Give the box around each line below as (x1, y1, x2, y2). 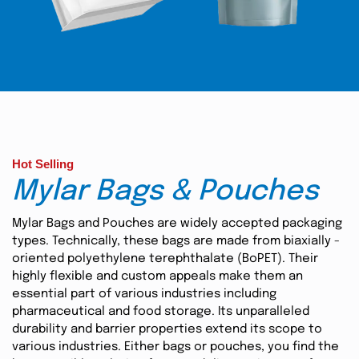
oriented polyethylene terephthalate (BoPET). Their (12, 252, 318, 265)
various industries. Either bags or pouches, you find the (12, 341, 339, 353)
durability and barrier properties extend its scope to (12, 323, 322, 336)
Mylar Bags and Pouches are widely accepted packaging (12, 217, 342, 230)
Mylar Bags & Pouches (12, 177, 319, 206)
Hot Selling (12, 157, 74, 171)
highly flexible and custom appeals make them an (12, 270, 303, 283)
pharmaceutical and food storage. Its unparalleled (12, 305, 309, 318)
